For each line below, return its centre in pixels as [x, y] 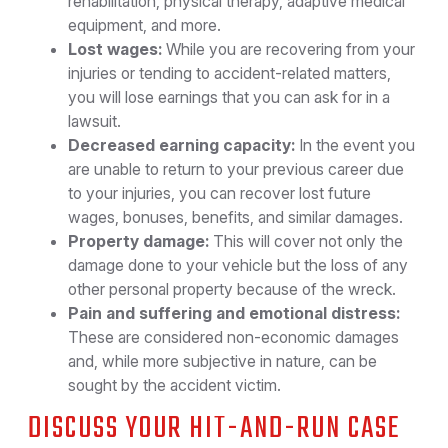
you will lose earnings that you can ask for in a [229, 97]
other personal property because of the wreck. [232, 289]
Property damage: [138, 241]
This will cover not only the [306, 241]
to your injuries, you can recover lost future [219, 193]
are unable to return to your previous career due [236, 169]
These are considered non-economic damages [233, 337]
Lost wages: [115, 49]
